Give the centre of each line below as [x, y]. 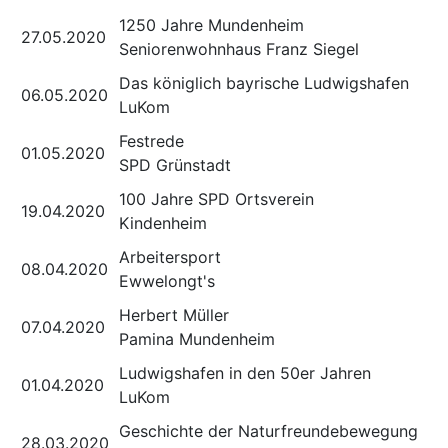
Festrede [151, 141]
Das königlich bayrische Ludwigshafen [264, 83]
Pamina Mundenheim [199, 339]
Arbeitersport [170, 257]
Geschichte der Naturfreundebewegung [268, 431]
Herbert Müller [174, 315]
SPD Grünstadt [175, 165]
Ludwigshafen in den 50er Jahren [245, 373]
